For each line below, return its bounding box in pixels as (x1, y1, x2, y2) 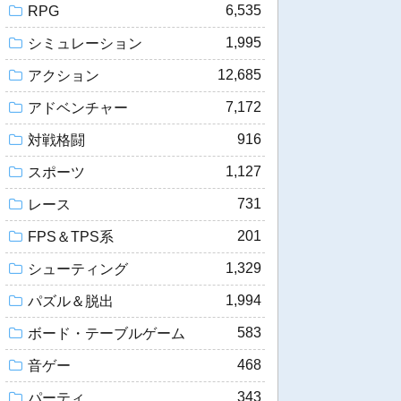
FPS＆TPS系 (28, 228, 114, 244)
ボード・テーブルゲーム (28, 325, 185, 341)
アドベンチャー (28, 99, 128, 115)
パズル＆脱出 (28, 293, 114, 309)
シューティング (28, 260, 128, 277)
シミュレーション (28, 35, 142, 51)
